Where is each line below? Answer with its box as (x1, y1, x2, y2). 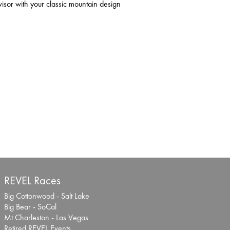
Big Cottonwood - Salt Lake (4, 190, 89, 202)
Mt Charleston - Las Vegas (4, 212, 88, 223)
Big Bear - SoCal (4, 201, 56, 213)
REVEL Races (4, 173, 61, 188)
